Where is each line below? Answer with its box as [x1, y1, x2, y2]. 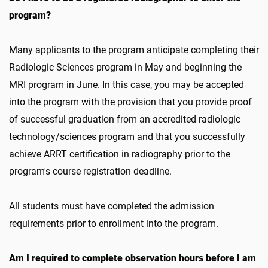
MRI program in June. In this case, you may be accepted [9, 79, 244, 90]
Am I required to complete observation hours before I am [9, 252, 256, 264]
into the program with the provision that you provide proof [9, 96, 252, 108]
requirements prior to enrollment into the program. [9, 218, 223, 229]
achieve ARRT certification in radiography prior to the [9, 148, 230, 160]
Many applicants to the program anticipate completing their [9, 44, 259, 56]
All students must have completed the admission [9, 200, 214, 212]
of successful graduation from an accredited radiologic [9, 114, 240, 125]
